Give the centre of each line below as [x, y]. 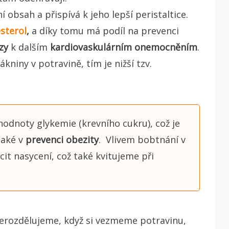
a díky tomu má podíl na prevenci [104, 30]
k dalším [29, 47]
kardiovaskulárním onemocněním [124, 47]
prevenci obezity [62, 139]
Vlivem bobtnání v [145, 139]
